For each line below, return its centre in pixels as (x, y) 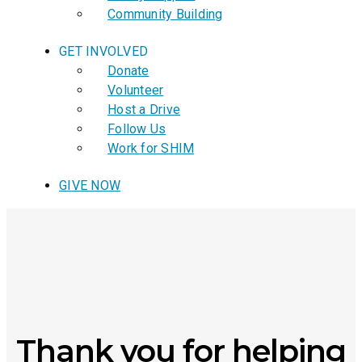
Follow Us (137, 129)
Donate (128, 71)
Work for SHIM (151, 148)
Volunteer (136, 90)
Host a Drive (144, 109)
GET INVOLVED (103, 51)
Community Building (165, 14)
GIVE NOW (90, 185)
